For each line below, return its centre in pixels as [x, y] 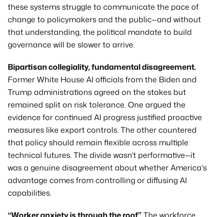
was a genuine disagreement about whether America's [107, 168]
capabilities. [30, 193]
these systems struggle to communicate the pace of [103, 7]
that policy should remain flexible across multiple [98, 142]
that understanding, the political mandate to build [100, 32]
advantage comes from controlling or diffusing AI [97, 180]
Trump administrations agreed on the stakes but [97, 92]
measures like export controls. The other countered [102, 130]
